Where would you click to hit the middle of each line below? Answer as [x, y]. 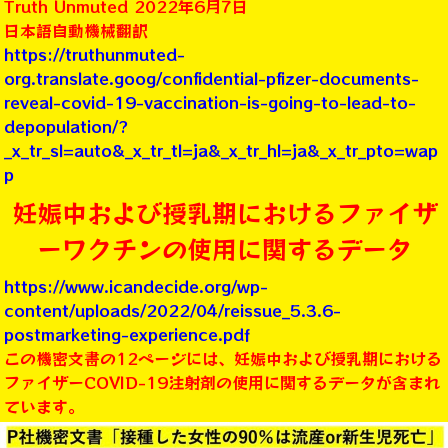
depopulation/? [66, 126]
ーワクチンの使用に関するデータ [224, 248]
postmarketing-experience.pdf [127, 334]
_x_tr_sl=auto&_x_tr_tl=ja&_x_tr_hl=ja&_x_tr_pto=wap [221, 150]
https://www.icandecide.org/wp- [136, 286]
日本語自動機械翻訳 [76, 30]
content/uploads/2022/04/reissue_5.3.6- [172, 310]
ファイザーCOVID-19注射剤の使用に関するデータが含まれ [222, 382]
